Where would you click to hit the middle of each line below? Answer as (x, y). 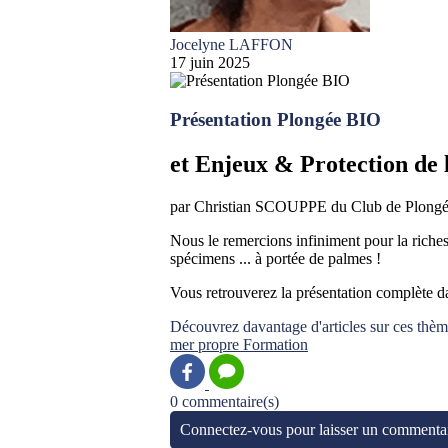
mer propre (206, 344)
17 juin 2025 (210, 62)
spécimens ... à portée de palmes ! (275, 258)
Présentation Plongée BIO (275, 119)
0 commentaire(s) (224, 401)
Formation (275, 344)
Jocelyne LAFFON (231, 44)
